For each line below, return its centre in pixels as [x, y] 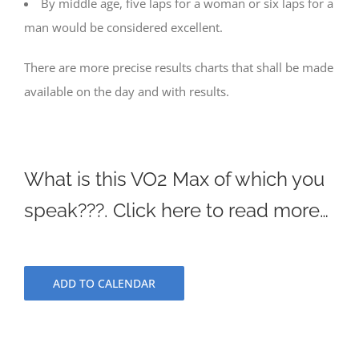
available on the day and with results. [127, 92]
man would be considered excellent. [123, 28]
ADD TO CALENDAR [104, 284]
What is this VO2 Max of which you [174, 179]
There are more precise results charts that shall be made [179, 68]
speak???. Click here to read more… [176, 210]
